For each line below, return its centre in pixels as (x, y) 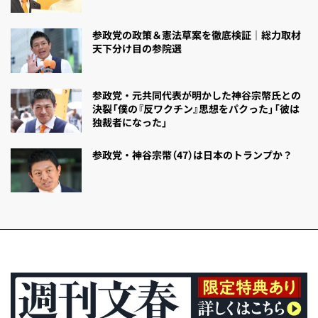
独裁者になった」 (130, 122)
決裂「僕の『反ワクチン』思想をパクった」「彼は (196, 108)
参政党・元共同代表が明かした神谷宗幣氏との (197, 95)
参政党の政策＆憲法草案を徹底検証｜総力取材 (197, 35)
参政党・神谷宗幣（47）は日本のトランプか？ (192, 154)
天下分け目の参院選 (137, 49)
